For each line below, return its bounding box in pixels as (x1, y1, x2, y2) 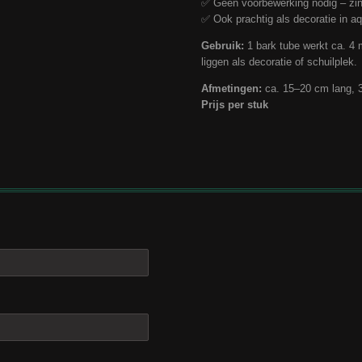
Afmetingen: (201, 82, 262, 95)
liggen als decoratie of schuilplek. (201, 56, 357, 69)
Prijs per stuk (201, 99, 268, 112)
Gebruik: (201, 40, 244, 53)
